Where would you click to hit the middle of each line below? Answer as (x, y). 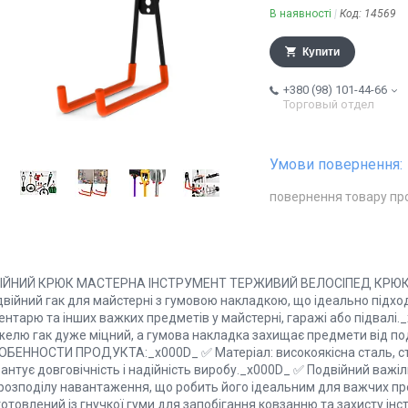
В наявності (301, 14)
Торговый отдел (329, 105)
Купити (321, 52)
